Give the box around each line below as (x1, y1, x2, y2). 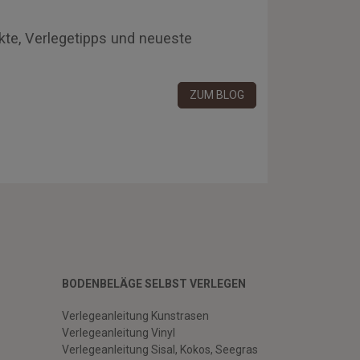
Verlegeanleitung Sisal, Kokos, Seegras (62, 343, 258, 357)
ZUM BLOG (190, 88, 244, 101)
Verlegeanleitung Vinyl (62, 326, 175, 340)
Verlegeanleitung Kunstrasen (62, 309, 209, 323)
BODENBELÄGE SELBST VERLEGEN (62, 277, 246, 291)
